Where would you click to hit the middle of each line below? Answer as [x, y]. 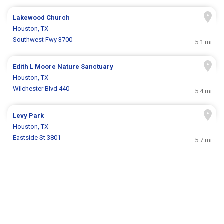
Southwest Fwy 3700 [43, 40]
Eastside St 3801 [37, 138]
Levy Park [29, 116]
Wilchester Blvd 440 [41, 89]
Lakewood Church [42, 18]
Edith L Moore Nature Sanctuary [63, 67]
